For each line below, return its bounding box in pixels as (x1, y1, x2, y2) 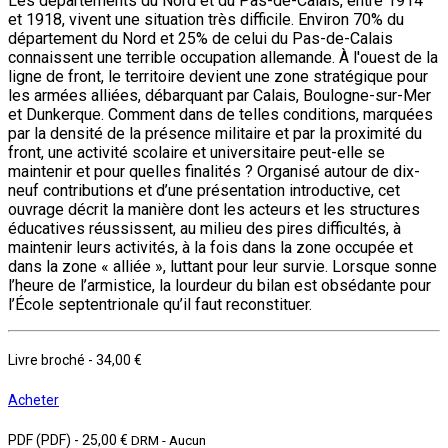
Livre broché (8, 351, 88, 368)
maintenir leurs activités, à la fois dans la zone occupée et (8, 237, 413, 257)
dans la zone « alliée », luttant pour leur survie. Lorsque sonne (8, 256, 437, 276)
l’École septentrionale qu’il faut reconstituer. (8, 294, 312, 314)
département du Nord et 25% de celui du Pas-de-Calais (8, 28, 393, 48)
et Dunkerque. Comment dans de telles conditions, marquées (8, 104, 433, 124)
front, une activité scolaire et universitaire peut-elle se (8, 142, 385, 162)
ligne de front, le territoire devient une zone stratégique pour (8, 66, 428, 86)
